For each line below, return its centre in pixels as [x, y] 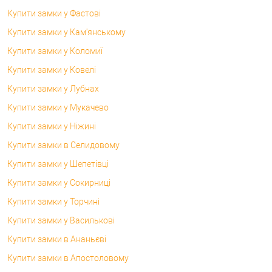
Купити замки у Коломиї [55, 51]
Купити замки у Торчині [53, 201]
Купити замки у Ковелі [52, 70]
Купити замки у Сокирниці [59, 182]
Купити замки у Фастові [54, 13]
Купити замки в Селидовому [63, 145]
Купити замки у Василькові [61, 220]
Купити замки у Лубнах [53, 88]
